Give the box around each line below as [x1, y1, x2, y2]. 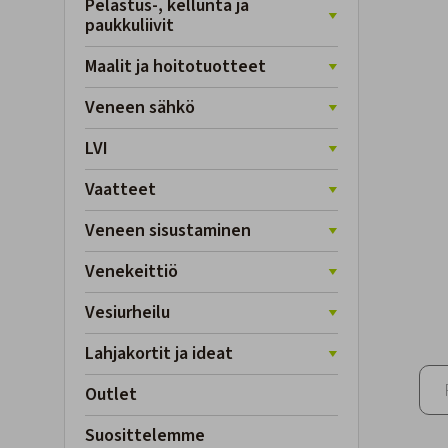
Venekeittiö [85, 259, 178, 284]
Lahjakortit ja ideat [85, 341, 233, 366]
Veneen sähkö [85, 95, 195, 120]
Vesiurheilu [85, 300, 170, 325]
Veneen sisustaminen [85, 218, 251, 243]
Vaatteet [85, 177, 156, 202]
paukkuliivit [85, 13, 174, 38]
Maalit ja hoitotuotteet [85, 54, 266, 79]
